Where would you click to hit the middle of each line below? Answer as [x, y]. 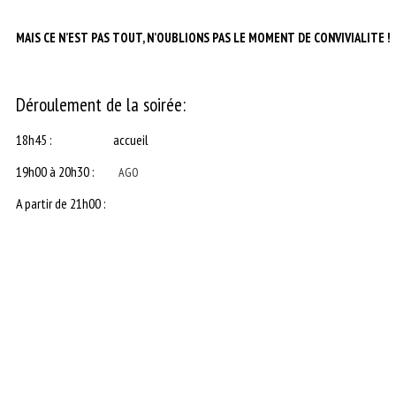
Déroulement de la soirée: [101, 104]
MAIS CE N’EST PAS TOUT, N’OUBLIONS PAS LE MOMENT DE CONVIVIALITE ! [203, 38]
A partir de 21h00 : [61, 203]
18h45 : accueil [82, 140]
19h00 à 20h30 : [67, 171]
